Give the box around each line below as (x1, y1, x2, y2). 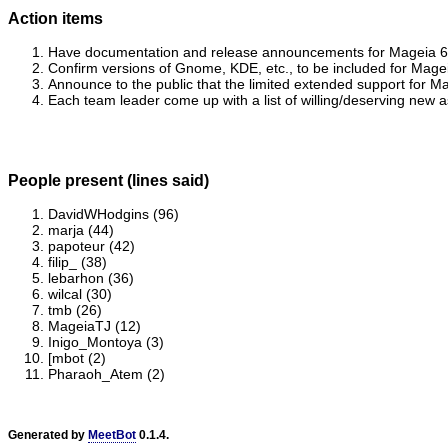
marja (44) (48, 222, 114, 238)
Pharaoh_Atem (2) (48, 366, 165, 382)
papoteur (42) (48, 238, 135, 254)
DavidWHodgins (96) (48, 206, 179, 222)
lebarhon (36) (48, 270, 134, 286)
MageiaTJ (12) (48, 318, 141, 334)
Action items (8, 8, 103, 27)
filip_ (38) (48, 254, 107, 270)
